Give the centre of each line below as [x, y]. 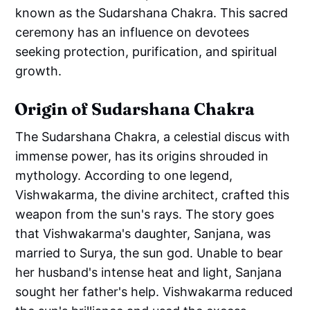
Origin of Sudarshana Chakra [135, 109]
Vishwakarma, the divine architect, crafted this [153, 194]
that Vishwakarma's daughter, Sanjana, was [143, 233]
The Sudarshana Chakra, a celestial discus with [153, 136]
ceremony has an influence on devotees [133, 32]
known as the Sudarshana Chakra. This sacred [152, 12]
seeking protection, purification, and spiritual [146, 51]
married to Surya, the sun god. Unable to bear [149, 253]
